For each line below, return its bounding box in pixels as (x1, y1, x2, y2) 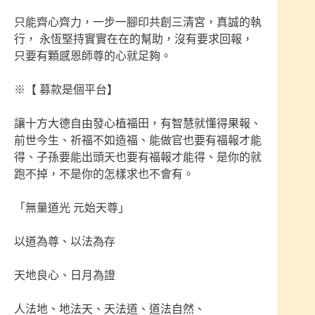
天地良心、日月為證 (14, 269, 115, 282)
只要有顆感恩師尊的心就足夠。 (14, 50, 172, 63)
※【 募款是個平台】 (14, 84, 118, 96)
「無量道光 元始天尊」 (14, 202, 129, 214)
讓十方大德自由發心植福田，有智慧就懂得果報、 (14, 117, 262, 130)
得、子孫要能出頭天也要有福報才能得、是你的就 (14, 151, 262, 164)
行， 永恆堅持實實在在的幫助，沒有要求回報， (14, 33, 253, 46)
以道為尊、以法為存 (14, 236, 115, 248)
